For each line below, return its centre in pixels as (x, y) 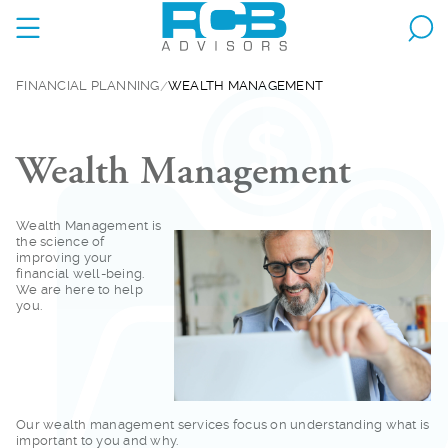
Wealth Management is (88, 225)
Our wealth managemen (93, 424)
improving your (64, 257)
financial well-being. (80, 273)
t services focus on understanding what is (300, 424)
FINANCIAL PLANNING (88, 85)
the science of (60, 241)
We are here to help (79, 289)
